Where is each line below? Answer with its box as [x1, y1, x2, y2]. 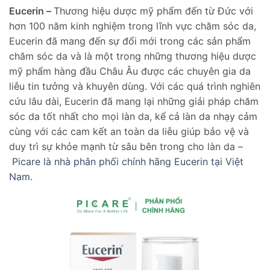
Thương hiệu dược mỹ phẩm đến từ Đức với [54, 4, 253, 17]
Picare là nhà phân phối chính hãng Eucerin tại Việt [12, 155, 243, 168]
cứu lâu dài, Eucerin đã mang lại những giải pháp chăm [9, 95, 259, 107]
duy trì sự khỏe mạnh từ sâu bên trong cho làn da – [9, 140, 243, 152]
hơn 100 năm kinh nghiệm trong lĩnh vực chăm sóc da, [9, 19, 256, 32]
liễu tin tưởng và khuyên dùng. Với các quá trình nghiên [9, 80, 260, 92]
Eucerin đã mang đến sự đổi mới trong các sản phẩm [9, 34, 251, 47]
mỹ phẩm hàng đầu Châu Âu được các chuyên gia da [9, 64, 251, 77]
